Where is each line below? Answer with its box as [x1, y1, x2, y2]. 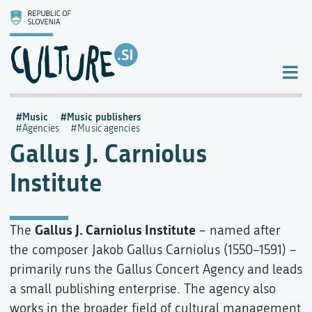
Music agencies [77, 123, 140, 134]
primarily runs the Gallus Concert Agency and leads [10, 261, 302, 277]
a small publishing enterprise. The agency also [10, 281, 276, 297]
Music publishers [67, 109, 142, 124]
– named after [196, 222, 281, 238]
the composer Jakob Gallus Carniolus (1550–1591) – [10, 242, 297, 258]
